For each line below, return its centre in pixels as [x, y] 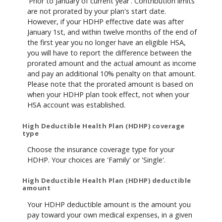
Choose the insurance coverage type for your [101, 149]
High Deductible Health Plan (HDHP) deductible [107, 181]
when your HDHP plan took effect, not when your [108, 95]
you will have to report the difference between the [110, 53]
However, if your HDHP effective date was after [106, 22]
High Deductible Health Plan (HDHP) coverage [104, 126]
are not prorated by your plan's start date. [97, 11]
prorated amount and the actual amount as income [112, 63]
